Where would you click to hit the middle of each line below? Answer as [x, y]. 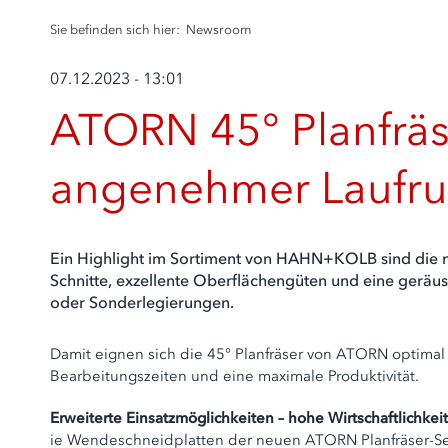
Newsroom [218, 29]
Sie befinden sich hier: [116, 29]
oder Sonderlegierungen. [142, 302]
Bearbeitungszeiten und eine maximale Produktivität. [234, 376]
